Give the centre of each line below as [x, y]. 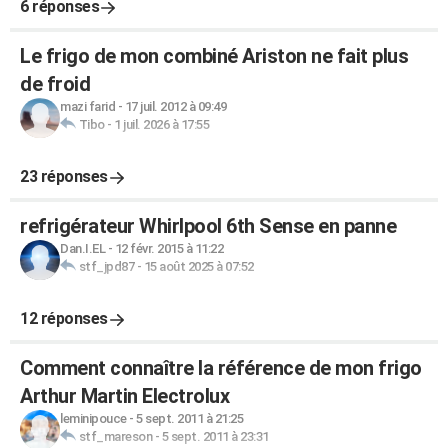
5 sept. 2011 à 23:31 [215, 436]
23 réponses [64, 176]
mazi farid [87, 106]
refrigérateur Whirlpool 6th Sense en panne [208, 226]
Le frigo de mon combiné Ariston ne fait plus [214, 56]
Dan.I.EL [82, 248]
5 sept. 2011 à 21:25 [189, 418]
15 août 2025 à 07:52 [198, 266]
